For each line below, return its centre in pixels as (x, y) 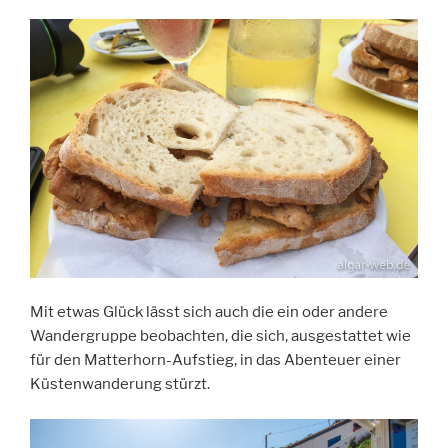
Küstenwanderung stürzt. (120, 384)
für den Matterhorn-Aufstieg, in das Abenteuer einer (215, 360)
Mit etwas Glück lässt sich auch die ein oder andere (209, 312)
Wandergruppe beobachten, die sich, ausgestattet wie (220, 336)
